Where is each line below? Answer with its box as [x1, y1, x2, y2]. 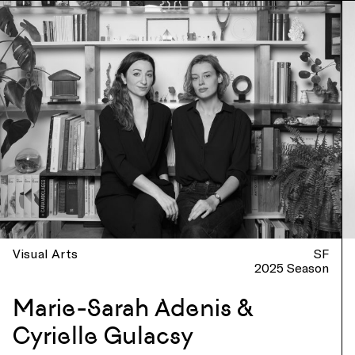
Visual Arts [13, 246, 78, 261]
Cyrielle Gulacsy [13, 321, 193, 350]
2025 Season [254, 260, 330, 275]
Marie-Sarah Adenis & [13, 293, 253, 323]
